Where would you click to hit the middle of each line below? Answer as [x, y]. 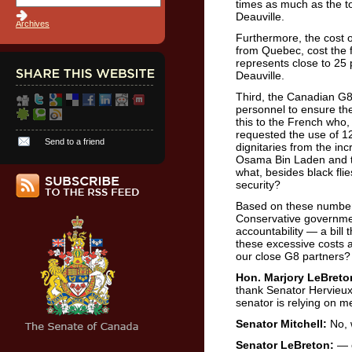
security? [258, 185]
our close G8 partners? [293, 256]
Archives [33, 24]
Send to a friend [75, 141]
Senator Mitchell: [281, 324]
